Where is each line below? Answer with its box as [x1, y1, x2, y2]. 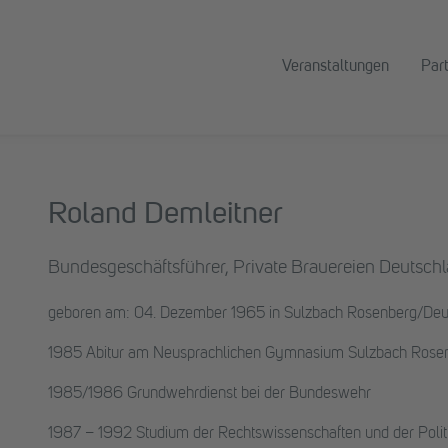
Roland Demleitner [48, 200, 283, 231]
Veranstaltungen [282, 59, 389, 75]
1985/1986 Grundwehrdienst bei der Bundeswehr [48, 386, 371, 402]
